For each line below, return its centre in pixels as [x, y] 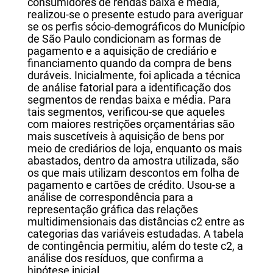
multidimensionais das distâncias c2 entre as [136, 222]
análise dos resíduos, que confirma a [115, 259]
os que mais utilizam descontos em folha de [133, 173]
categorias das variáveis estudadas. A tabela [135, 234]
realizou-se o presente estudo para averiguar [135, 15]
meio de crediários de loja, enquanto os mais [134, 149]
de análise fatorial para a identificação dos [129, 88]
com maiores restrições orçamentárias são [131, 125]
